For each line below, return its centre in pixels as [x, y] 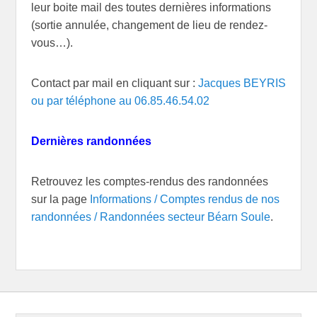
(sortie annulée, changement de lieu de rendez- [149, 25]
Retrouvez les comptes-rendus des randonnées [149, 181]
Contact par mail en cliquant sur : [114, 83]
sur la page [60, 199]
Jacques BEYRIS [242, 83]
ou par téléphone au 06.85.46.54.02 [120, 100]
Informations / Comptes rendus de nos [184, 199]
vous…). [52, 42]
